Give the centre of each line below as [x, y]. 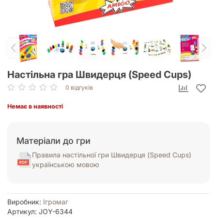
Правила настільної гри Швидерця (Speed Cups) [112, 155]
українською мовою [66, 165]
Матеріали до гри [54, 141]
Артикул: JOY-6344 [40, 212]
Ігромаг [56, 202]
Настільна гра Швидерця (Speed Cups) [99, 74]
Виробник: [25, 202]
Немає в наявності [35, 106]
